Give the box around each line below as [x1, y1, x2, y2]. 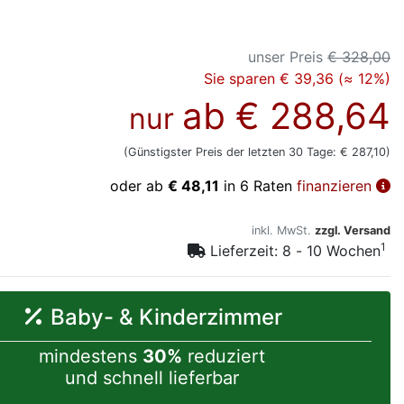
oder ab [110, 176, 168, 195]
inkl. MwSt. [252, 223, 315, 237]
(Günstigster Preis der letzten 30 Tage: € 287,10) [124, 144, 390, 159]
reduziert [181, 344, 265, 367]
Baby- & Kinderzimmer [50, 303, 282, 330]
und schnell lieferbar [64, 366, 239, 389]
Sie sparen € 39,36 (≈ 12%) [204, 69, 390, 87]
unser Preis [248, 47, 327, 66]
